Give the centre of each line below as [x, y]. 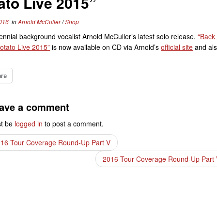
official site [177, 47]
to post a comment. [73, 124]
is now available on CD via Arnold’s [105, 47]
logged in [29, 124]
